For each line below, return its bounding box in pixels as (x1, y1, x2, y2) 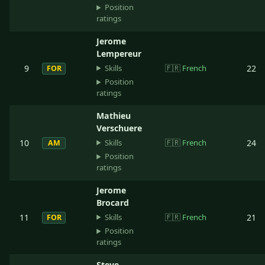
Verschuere (96, 122, 143, 134)
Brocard (96, 196, 130, 208)
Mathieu (96, 109, 131, 121)
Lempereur (96, 47, 142, 59)
